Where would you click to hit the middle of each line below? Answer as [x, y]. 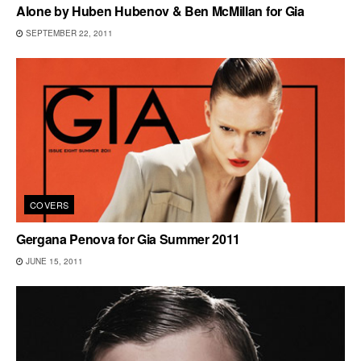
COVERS [50, 205]
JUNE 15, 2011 [53, 261]
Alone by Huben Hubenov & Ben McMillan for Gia [160, 11]
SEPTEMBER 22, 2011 [68, 33]
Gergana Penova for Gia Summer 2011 [129, 239]
